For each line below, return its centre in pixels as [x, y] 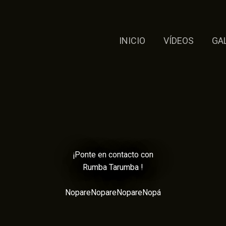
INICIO [132, 40]
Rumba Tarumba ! [113, 167]
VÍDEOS [179, 40]
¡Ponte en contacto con [113, 154]
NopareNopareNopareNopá [113, 192]
